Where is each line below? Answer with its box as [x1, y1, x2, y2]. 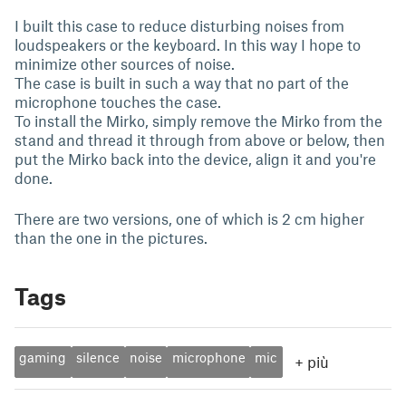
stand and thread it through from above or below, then [14, 130, 385, 149]
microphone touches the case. [14, 92, 221, 111]
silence [76, 349, 121, 366]
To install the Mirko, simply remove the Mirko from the [14, 111, 382, 130]
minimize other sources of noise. [14, 54, 235, 72]
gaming [19, 349, 67, 366]
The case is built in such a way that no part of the [14, 73, 349, 92]
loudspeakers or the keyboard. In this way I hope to [14, 35, 361, 53]
